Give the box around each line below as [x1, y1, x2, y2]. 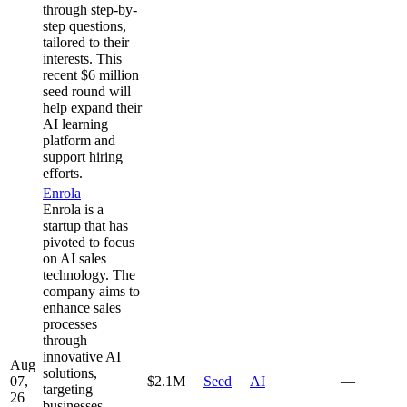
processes [43, 315, 97, 332]
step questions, [43, 17, 126, 34]
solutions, [43, 364, 97, 381]
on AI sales [43, 250, 106, 266]
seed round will [43, 83, 131, 99]
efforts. [43, 164, 83, 181]
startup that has [43, 217, 128, 233]
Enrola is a [43, 201, 104, 217]
